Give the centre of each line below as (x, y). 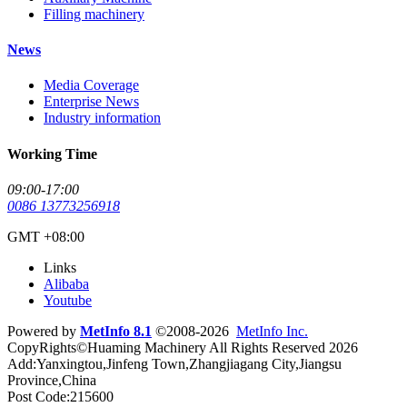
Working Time (52, 154)
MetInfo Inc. (272, 331)
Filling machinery (94, 14)
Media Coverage (91, 85)
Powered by (44, 331)
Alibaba (66, 283)
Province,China (52, 380)
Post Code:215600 (60, 396)
